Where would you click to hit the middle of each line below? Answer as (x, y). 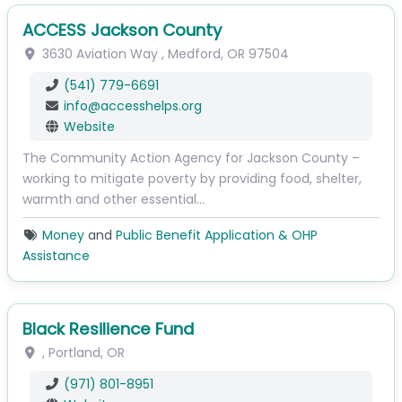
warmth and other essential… (114, 200)
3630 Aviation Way (100, 54)
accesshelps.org (151, 106)
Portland (74, 353)
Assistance (56, 256)
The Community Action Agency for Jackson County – (191, 158)
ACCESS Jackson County (122, 31)
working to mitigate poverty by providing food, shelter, (192, 179)
